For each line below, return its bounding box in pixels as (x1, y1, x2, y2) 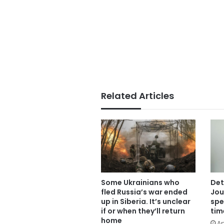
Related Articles (101, 89, 174, 102)
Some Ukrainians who (101, 177, 179, 187)
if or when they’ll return (101, 205, 185, 216)
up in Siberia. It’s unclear (101, 196, 190, 206)
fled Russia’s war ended (101, 186, 187, 197)
